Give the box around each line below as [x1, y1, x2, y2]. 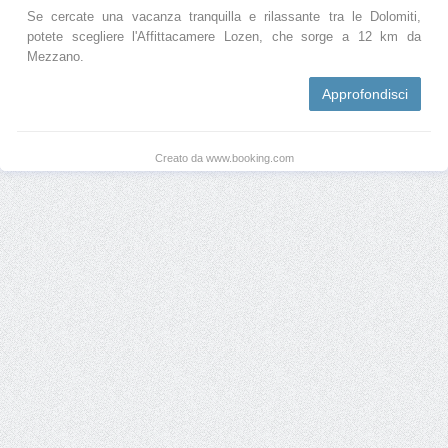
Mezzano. [27, 49, 84, 64]
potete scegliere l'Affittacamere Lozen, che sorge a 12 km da [27, 29, 421, 44]
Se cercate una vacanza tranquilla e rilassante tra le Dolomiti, [27, 9, 421, 24]
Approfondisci [322, 85, 408, 102]
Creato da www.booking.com [154, 151, 294, 164]
